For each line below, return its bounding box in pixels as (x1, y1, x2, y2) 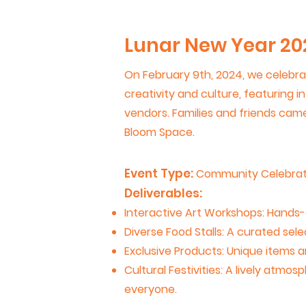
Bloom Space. (124, 124, 195, 140)
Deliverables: (124, 185, 202, 201)
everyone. (124, 281, 177, 297)
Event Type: (124, 165, 196, 182)
